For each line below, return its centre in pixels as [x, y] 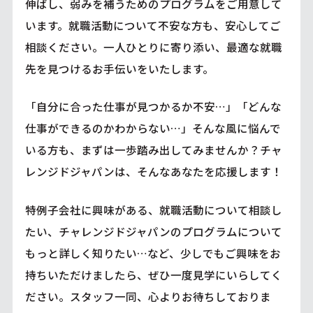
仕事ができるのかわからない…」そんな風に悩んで [153, 128]
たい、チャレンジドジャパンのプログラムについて [153, 232]
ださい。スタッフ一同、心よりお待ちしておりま [148, 297]
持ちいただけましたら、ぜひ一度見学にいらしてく [153, 275]
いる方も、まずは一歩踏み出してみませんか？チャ [153, 150]
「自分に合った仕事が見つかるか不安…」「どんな [153, 107]
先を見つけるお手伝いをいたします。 [119, 68]
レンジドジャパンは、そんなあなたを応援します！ [153, 172]
